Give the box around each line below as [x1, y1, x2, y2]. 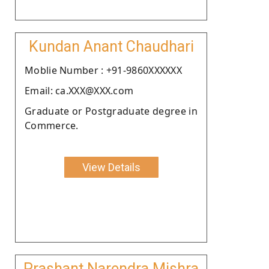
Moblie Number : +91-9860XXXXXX [25, 63, 182, 77]
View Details [82, 160, 141, 174]
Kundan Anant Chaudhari [28, 37, 194, 55]
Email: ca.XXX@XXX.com [25, 83, 134, 97]
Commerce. [25, 118, 79, 132]
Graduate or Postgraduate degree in [25, 104, 198, 118]
